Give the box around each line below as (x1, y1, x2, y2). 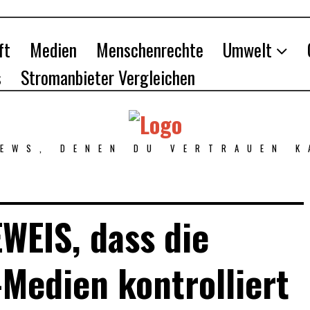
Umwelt (223, 36, 272, 63)
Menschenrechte (96, 36, 203, 63)
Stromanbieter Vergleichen (21, 64, 195, 91)
